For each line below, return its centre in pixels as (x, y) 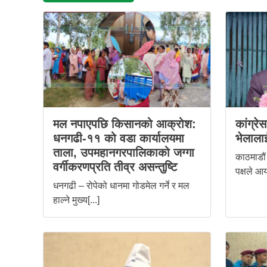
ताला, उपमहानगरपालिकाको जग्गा (124, 152)
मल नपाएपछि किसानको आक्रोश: (125, 124)
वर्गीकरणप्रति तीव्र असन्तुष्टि (115, 167)
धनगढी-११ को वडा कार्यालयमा (119, 138)
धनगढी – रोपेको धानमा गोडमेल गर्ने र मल (121, 185)
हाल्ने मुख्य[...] (76, 200)
